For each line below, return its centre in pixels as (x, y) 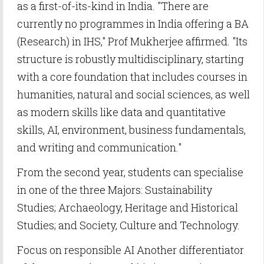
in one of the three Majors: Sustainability (115, 190)
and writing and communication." (99, 147)
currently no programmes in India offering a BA (133, 24)
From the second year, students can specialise (130, 172)
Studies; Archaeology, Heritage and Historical (128, 207)
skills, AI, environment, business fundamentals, (131, 130)
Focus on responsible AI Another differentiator (131, 250)
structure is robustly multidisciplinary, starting (131, 59)
